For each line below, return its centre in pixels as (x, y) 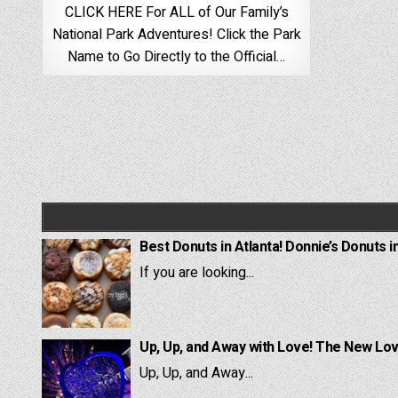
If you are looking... (197, 272)
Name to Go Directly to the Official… (177, 56)
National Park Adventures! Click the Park (176, 34)
